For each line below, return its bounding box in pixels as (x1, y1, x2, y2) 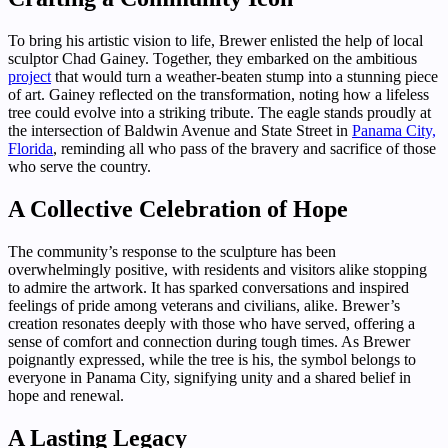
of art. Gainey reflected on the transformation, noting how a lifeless (8, 86, 429, 104)
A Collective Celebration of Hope (8, 195, 348, 222)
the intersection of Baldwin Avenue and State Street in (8, 122, 352, 140)
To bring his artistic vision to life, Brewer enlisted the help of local (8, 32, 423, 50)
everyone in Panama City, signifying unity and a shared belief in (8, 368, 411, 386)
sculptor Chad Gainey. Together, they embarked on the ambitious (8, 50, 417, 68)
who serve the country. (8, 158, 151, 176)
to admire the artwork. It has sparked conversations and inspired (8, 278, 409, 296)
